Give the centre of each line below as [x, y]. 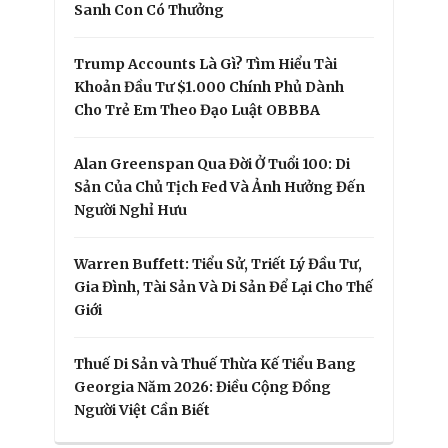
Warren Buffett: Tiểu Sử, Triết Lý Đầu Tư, [218, 263]
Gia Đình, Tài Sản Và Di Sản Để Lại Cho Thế [223, 286]
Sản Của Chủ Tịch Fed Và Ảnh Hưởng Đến [219, 186]
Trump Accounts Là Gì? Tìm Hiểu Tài [205, 63]
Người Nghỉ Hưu [130, 209]
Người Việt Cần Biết [142, 409]
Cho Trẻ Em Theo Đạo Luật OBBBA [197, 109]
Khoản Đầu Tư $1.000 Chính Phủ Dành [209, 86]
